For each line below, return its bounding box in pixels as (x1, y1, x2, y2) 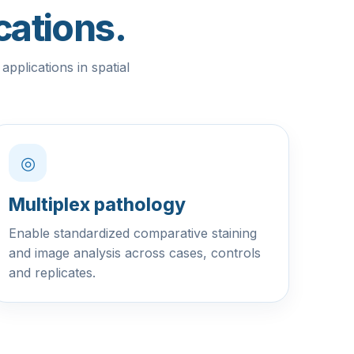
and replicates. (9, 265, 96, 281)
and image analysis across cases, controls (9, 245, 261, 261)
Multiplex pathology (9, 194, 186, 216)
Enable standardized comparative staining (9, 225, 257, 241)
